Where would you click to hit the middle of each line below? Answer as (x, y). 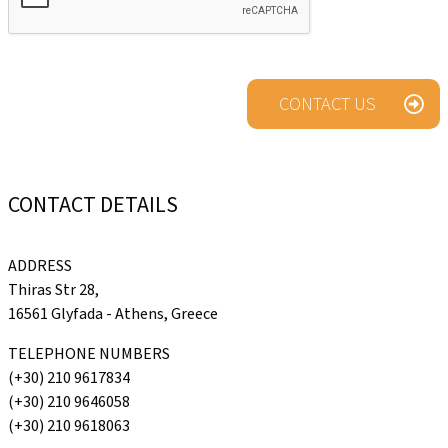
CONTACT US (327, 104)
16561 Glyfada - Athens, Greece (113, 314)
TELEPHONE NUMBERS (89, 354)
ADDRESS (40, 266)
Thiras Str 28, (53, 290)
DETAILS (139, 205)
